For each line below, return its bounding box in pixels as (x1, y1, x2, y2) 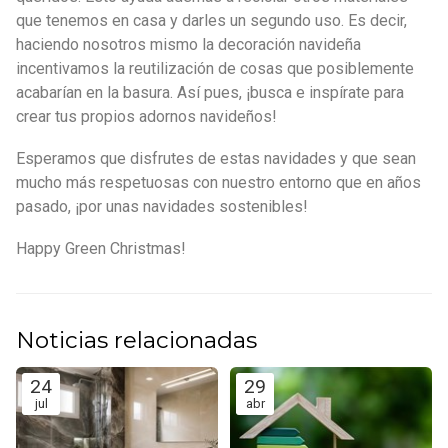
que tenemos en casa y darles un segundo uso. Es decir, (16, 10, 407, 30)
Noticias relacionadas (16, 325, 257, 354)
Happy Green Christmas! (16, 238, 186, 258)
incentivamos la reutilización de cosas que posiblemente (16, 58, 414, 78)
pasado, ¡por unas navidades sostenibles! (16, 196, 308, 216)
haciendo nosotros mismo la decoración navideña (16, 34, 361, 54)
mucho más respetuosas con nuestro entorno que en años (16, 172, 421, 192)
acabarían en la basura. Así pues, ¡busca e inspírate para (16, 82, 404, 102)
